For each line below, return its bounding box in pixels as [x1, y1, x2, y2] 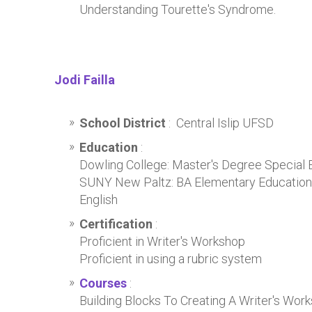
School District [79, 116, 169, 130]
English [79, 192, 118, 207]
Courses [79, 276, 127, 290]
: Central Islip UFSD [169, 116, 274, 130]
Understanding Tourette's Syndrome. [79, 2, 276, 17]
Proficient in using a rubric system [79, 251, 262, 266]
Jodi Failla [54, 72, 115, 87]
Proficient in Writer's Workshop [79, 234, 245, 249]
